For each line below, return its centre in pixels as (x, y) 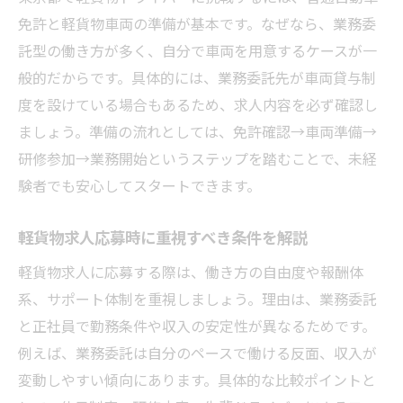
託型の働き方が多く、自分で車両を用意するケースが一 (197, 50)
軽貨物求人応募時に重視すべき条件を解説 (163, 237)
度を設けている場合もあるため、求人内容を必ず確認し (198, 104)
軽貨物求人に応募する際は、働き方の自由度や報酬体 (191, 271)
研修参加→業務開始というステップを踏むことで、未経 (197, 158)
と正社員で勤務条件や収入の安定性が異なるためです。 (197, 325)
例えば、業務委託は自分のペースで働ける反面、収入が (197, 352)
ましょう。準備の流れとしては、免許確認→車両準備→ (197, 131)
